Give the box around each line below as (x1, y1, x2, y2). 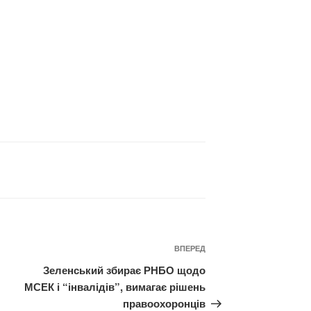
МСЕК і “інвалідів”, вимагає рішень (24, 279, 206, 295)
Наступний (205, 242, 266, 259)
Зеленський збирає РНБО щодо (43, 262, 206, 278)
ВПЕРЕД (174, 243, 206, 254)
